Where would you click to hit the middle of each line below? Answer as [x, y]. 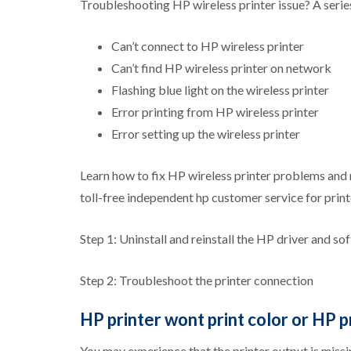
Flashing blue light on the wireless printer [220, 90]
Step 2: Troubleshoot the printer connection [197, 280]
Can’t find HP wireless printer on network [221, 68]
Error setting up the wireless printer [206, 134]
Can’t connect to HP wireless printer [208, 46]
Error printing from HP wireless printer [215, 112]
